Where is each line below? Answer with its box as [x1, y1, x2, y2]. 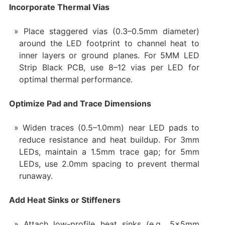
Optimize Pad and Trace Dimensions [9, 98, 151, 108]
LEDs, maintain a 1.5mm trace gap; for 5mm [19, 146, 200, 157]
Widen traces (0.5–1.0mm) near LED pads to [23, 122, 200, 133]
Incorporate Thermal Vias [9, 2, 109, 12]
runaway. [19, 170, 53, 181]
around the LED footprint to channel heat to [19, 38, 200, 48]
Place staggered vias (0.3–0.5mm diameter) [23, 26, 200, 36]
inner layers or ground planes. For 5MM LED [19, 50, 200, 60]
